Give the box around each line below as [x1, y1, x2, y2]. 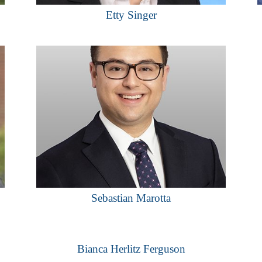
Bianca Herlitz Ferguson [77, 242, 185, 255]
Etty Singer [105, 8, 157, 21]
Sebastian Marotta [91, 191, 171, 204]
